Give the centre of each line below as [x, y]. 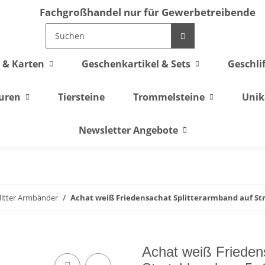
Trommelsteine [169, 97]
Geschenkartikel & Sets [136, 64]
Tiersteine [81, 97]
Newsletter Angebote [128, 130]
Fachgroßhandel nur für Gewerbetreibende [148, 12]
